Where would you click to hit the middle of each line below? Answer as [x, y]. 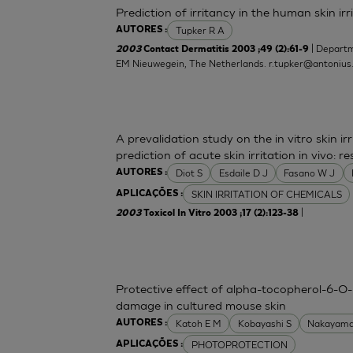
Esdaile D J [243, 173]
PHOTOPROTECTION [239, 345]
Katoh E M [198, 324]
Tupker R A [200, 30]
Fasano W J [310, 173]
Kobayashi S [264, 324]
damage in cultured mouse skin [201, 305]
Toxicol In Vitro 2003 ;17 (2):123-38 [221, 214]
